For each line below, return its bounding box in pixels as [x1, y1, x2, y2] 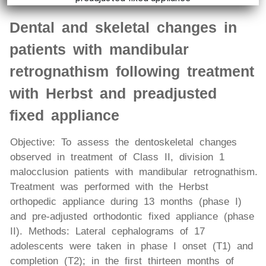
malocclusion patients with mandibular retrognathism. [10, 166, 258, 178]
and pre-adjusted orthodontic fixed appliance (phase [10, 211, 254, 223]
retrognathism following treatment [9, 63, 254, 80]
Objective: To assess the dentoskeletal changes [10, 137, 237, 148]
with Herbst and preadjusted [9, 85, 217, 102]
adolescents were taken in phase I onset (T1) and [10, 240, 253, 252]
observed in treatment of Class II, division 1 [10, 151, 224, 163]
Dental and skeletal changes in [9, 19, 237, 36]
